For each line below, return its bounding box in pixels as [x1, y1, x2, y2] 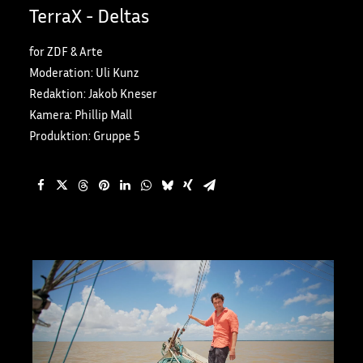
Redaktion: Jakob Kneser [29, 86, 157, 101]
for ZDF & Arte [29, 44, 103, 59]
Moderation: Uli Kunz [29, 65, 139, 80]
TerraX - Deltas [29, 3, 149, 28]
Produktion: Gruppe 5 [29, 128, 140, 143]
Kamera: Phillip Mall [29, 107, 132, 122]
